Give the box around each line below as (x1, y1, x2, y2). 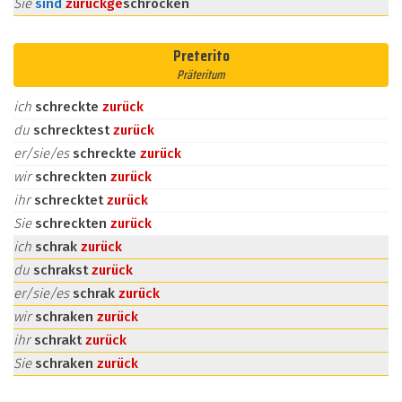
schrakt (34, 332, 85, 348)
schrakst (33, 262, 92, 278)
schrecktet (34, 192, 107, 208)
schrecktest (33, 122, 113, 138)
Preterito (172, 43, 230, 68)
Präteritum (177, 65, 225, 84)
